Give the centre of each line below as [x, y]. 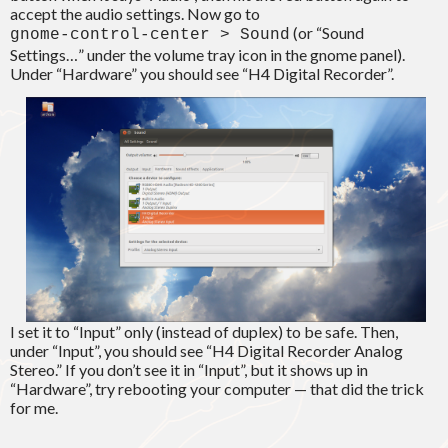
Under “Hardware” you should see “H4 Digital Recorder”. [202, 74]
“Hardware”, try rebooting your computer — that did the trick [217, 389]
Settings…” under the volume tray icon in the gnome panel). [207, 55]
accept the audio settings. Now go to [135, 14]
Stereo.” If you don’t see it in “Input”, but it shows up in [189, 370]
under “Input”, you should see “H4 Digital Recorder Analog [206, 351]
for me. [34, 408]
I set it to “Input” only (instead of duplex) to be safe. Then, [204, 332]
